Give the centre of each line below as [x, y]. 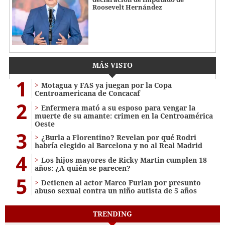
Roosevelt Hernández [127, 7]
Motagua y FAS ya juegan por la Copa [106, 85]
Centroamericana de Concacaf [87, 93]
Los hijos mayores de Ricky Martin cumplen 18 [124, 160]
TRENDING [113, 213]
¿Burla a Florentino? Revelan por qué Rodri [119, 137]
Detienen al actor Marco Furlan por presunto [121, 182]
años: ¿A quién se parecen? [83, 168]
